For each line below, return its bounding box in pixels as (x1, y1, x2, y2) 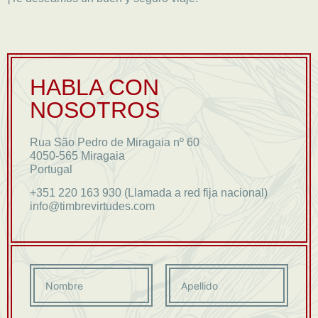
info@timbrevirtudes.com (30, 200, 155, 213)
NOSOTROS (30, 97, 160, 123)
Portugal (30, 163, 72, 175)
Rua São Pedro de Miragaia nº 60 (30, 136, 199, 148)
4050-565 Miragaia (30, 149, 125, 162)
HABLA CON (30, 74, 159, 100)
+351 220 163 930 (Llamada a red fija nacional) (30, 187, 268, 199)
